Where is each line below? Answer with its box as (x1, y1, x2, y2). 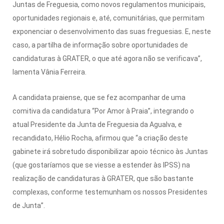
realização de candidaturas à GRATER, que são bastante (12, 174, 193, 182)
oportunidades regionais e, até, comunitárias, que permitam (12, 13, 204, 22)
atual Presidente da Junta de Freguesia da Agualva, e (12, 120, 182, 128)
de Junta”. (12, 201, 45, 209)
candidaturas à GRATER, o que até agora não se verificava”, (12, 54, 202, 62)
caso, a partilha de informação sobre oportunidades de (12, 40, 188, 49)
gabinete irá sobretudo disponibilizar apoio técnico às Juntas (12, 147, 208, 155)
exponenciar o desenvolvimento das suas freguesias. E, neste (12, 27, 211, 35)
